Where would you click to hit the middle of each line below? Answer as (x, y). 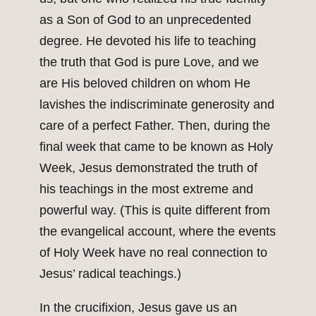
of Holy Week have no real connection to (153, 253)
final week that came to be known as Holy (156, 147)
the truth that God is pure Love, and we (149, 62)
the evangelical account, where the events (158, 232)
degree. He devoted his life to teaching (148, 41)
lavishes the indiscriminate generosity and (157, 105)
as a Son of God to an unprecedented (145, 20)
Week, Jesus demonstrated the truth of (148, 168)
